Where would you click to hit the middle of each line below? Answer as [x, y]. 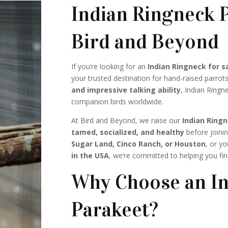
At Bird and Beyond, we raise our [127, 120]
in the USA [90, 155]
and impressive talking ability [126, 90]
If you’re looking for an [110, 66]
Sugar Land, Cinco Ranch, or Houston [139, 144]
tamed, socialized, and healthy [128, 132]
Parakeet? [115, 209]
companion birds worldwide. [118, 101]
